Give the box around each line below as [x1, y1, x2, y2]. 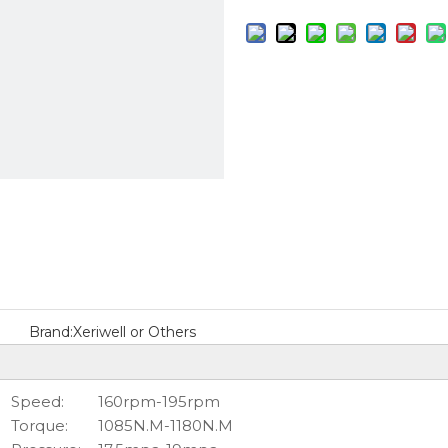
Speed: [11, 392, 64, 411]
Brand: [28, 323, 73, 341]
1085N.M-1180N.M [98, 416, 233, 435]
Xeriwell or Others [72, 323, 196, 341]
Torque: [11, 416, 68, 435]
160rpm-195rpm [98, 392, 220, 411]
